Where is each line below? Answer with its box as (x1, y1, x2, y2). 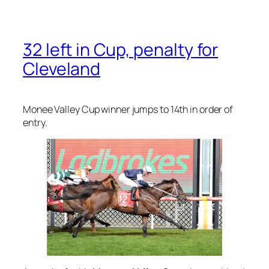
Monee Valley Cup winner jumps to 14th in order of (23, 102, 234, 116)
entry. (23, 115, 47, 129)
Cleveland (23, 56, 101, 80)
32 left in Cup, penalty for (23, 37, 219, 61)
